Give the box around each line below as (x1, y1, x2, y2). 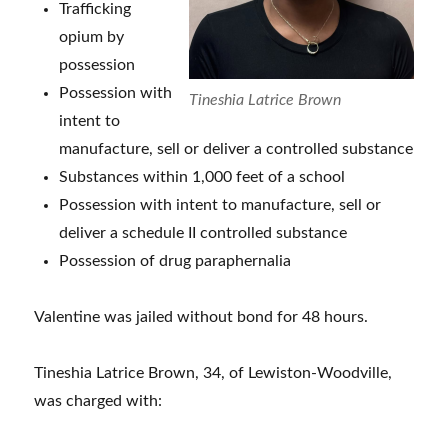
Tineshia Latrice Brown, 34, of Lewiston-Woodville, (34, 365, 393, 382)
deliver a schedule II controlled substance (59, 225, 348, 242)
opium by (59, 29, 125, 46)
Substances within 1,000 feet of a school (59, 169, 346, 186)
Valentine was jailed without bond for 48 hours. (34, 309, 369, 326)
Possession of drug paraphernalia (59, 253, 292, 270)
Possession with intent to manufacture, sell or (59, 197, 382, 214)
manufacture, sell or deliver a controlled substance (59, 141, 414, 158)
